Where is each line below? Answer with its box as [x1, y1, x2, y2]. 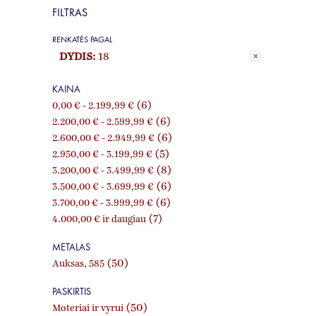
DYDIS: [59, 51, 95, 63]
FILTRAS [52, 6, 87, 19]
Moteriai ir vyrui [52, 303, 123, 314]
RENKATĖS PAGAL [52, 35, 112, 44]
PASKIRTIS [52, 286, 91, 298]
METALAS [52, 241, 90, 253]
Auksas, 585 [52, 259, 104, 269]
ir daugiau [100, 214, 146, 225]
